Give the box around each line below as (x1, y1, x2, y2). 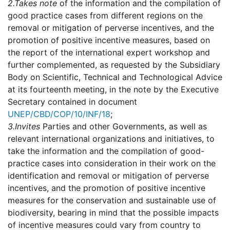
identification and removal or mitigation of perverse (8, 170, 209, 181)
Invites (15, 121, 40, 132)
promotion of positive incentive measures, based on (8, 35, 210, 46)
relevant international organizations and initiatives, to (8, 133, 215, 144)
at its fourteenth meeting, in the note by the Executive (8, 84, 219, 95)
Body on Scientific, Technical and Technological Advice (8, 72, 222, 83)
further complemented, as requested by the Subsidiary (8, 60, 220, 70)
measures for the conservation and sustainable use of (8, 195, 216, 206)
